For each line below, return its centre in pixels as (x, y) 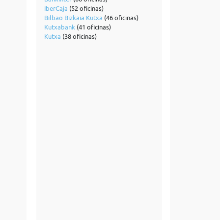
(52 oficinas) (85, 8)
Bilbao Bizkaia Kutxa (73, 18)
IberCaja (56, 8)
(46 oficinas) (120, 18)
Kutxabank (59, 27)
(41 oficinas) (93, 27)
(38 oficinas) (79, 36)
